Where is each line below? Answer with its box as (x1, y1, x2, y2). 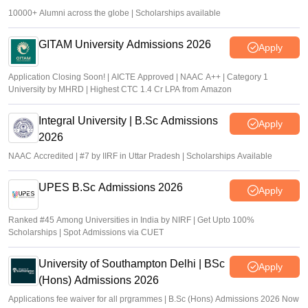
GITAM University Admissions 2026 (38, 38, 211, 50)
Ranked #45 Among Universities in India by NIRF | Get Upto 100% (8, 215, 254, 225)
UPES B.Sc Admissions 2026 (38, 181, 183, 193)
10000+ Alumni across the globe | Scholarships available (8, 8, 221, 18)
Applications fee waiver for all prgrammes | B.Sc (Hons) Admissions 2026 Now (8, 294, 299, 304)
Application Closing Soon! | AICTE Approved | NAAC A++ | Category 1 (8, 72, 268, 82)
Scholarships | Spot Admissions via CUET (8, 228, 164, 237)
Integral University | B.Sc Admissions (38, 115, 218, 126)
